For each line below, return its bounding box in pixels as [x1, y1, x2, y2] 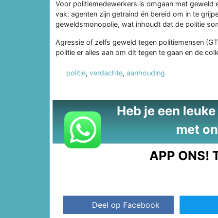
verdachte [90, 68, 123, 77]
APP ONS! [149, 147, 210, 163]
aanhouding [127, 68, 165, 77]
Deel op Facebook [92, 200, 160, 210]
